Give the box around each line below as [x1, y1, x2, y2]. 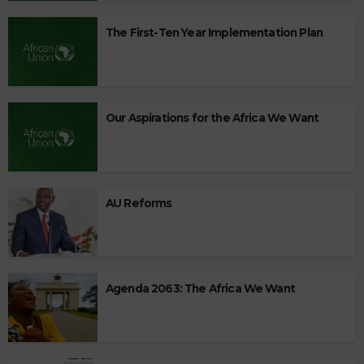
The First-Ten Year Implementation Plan [106, 25, 323, 39]
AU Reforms [106, 196, 172, 210]
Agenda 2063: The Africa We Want [106, 281, 295, 295]
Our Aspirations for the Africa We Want [106, 110, 319, 124]
